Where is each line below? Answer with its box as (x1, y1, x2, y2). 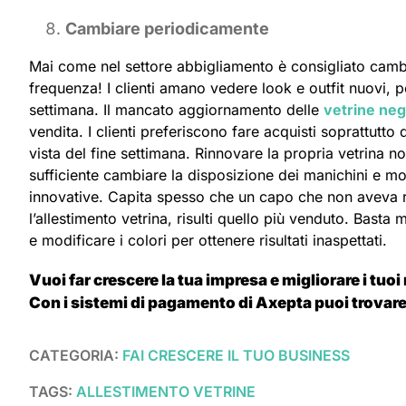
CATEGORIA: (29, 345, 122, 364)
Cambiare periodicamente (65, 18, 269, 38)
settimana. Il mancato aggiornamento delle (29, 100, 324, 119)
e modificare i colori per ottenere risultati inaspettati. (29, 230, 387, 249)
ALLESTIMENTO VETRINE (76, 382, 256, 401)
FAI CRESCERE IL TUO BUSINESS (122, 345, 350, 364)
